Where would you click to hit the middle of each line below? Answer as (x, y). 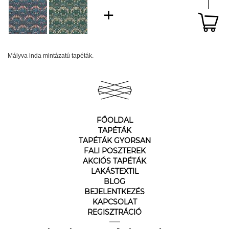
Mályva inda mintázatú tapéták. (51, 56)
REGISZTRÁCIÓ (114, 212)
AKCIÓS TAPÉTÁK (114, 161)
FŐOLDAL (114, 120)
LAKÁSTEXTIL (114, 171)
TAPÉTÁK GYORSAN (114, 141)
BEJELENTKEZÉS (114, 192)
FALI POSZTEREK (114, 151)
